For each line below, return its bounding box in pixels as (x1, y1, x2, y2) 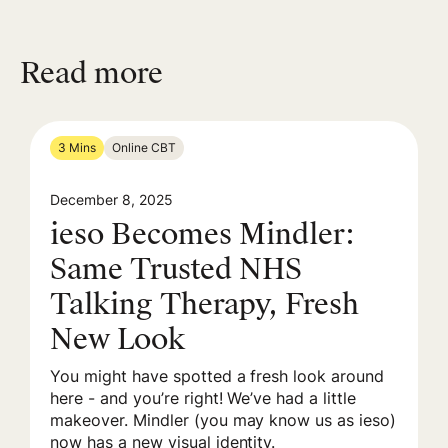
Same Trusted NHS (50, 250, 302, 288)
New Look (50, 320, 185, 358)
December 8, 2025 (50, 190, 173, 208)
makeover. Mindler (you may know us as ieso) (50, 409, 397, 430)
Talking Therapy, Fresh (50, 285, 359, 323)
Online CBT (112, 139, 176, 155)
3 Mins (58, 139, 96, 155)
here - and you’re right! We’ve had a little (50, 387, 357, 408)
